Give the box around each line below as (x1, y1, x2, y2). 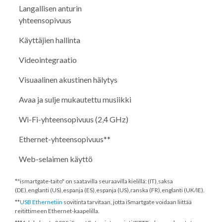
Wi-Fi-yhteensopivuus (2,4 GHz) (19, 114, 128, 124)
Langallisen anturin (19, 3, 82, 13)
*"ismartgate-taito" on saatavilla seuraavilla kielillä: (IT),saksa (15, 177, 173, 185)
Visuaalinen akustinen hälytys (19, 74, 117, 84)
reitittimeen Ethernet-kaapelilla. (15, 207, 100, 215)
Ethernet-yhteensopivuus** (19, 134, 111, 144)
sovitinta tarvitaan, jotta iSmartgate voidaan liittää (62, 198, 192, 206)
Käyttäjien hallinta (19, 35, 80, 45)
